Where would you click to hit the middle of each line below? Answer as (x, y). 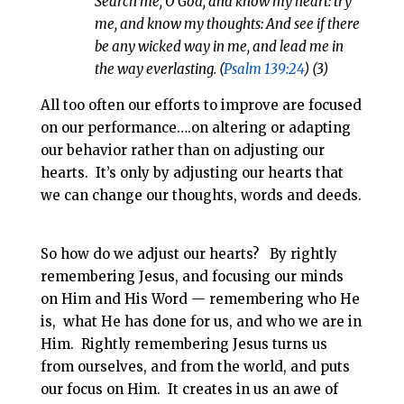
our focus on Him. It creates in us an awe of (189, 389)
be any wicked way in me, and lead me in (219, 46)
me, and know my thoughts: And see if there (227, 23)
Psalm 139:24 (263, 69)
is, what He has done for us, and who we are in (201, 321)
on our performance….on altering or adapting (195, 127)
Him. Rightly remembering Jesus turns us (184, 344)
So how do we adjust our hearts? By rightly (188, 253)
